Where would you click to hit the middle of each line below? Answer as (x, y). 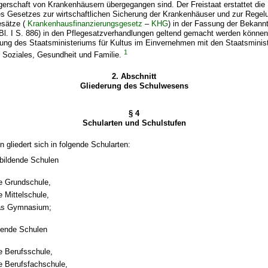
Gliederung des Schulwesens (134, 86)
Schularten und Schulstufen (134, 123)
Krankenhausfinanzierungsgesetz (85, 23)
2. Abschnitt (134, 77)
